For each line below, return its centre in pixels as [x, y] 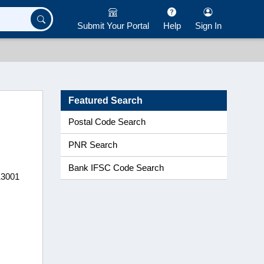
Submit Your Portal [113, 25]
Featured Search [105, 100]
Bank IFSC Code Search [116, 168]
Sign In [208, 25]
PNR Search [93, 145]
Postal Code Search [107, 122]
